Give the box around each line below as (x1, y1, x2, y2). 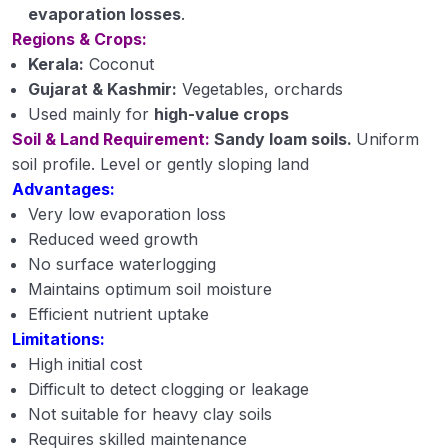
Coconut (84, 53, 154, 74)
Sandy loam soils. (214, 128, 356, 149)
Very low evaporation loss (28, 203, 226, 224)
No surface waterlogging (28, 253, 216, 274)
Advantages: (12, 178, 115, 199)
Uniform (356, 128, 419, 149)
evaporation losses (28, 3, 181, 24)
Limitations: (12, 328, 105, 349)
